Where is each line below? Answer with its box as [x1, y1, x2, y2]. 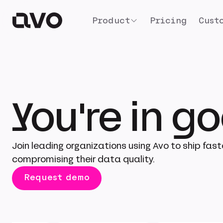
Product [92, 16, 130, 25]
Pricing [150, 16, 187, 25]
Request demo [24, 173, 90, 182]
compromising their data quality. [12, 153, 155, 166]
